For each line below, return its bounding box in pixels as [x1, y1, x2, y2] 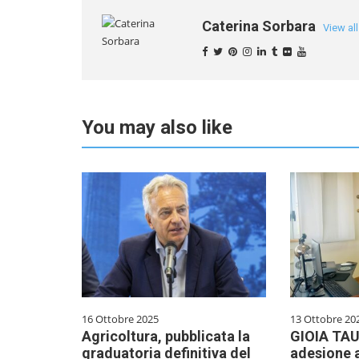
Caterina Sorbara [202, 17, 319, 34]
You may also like [82, 115, 232, 139]
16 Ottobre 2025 [82, 312, 159, 327]
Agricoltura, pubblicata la [82, 328, 250, 345]
